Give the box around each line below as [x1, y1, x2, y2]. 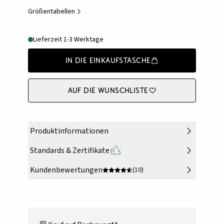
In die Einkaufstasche [65, 55, 151, 65]
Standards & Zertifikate [30, 145, 109, 156]
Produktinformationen [30, 125, 108, 137]
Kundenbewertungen [30, 164, 102, 176]
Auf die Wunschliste [67, 85, 148, 95]
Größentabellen [28, 6, 75, 17]
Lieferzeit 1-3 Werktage [33, 34, 103, 45]
